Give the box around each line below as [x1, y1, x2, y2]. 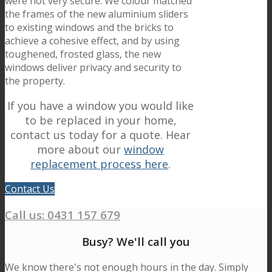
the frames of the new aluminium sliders [5, 7, 188, 21]
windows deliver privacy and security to [5, 61, 182, 75]
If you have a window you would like [7, 98, 194, 114]
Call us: [5, 207, 47, 223]
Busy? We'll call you [82, 233, 190, 249]
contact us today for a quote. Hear [10, 127, 191, 143]
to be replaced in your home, [24, 113, 177, 128]
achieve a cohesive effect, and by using [5, 34, 180, 48]
